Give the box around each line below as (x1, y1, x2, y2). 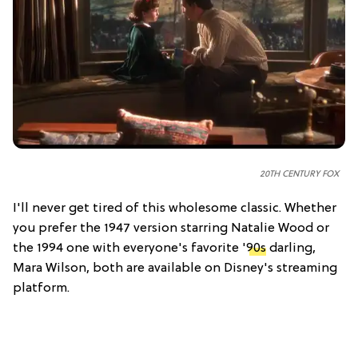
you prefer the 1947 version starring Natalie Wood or (13, 221, 329, 237)
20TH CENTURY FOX (260, 169, 339, 180)
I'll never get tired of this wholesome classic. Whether (13, 201, 336, 217)
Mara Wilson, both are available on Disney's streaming (13, 261, 337, 276)
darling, (266, 241, 316, 257)
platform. (13, 281, 70, 296)
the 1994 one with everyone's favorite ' (13, 241, 246, 257)
